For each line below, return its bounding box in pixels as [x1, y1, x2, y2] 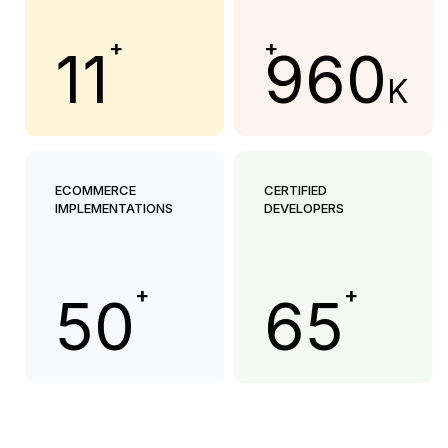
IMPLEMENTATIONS [55, 200, 173, 216]
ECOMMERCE [55, 182, 136, 198]
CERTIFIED [264, 182, 327, 198]
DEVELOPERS [264, 200, 344, 216]
